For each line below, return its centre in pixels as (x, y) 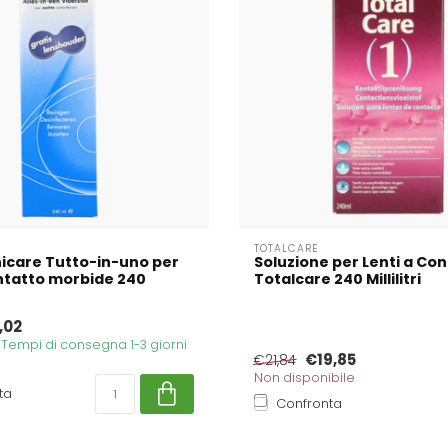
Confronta (309, 403)
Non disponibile (304, 377)
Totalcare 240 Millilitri (337, 278)
